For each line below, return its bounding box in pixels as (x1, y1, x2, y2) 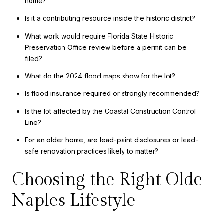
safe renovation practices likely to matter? (24, 146, 158, 155)
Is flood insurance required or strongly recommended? (24, 89, 200, 98)
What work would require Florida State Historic (24, 31, 173, 40)
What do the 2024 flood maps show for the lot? (24, 71, 175, 80)
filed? (24, 54, 42, 62)
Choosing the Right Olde (12, 169, 202, 190)
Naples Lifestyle (12, 190, 136, 211)
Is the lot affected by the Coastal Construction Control (24, 107, 196, 115)
